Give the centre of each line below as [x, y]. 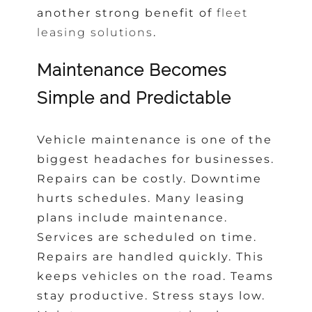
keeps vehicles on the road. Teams [156, 276]
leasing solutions [95, 32]
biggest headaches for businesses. [156, 159]
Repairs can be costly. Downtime [150, 179]
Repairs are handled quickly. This [151, 257]
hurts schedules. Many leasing [141, 198]
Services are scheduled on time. [147, 237]
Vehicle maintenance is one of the [155, 140]
